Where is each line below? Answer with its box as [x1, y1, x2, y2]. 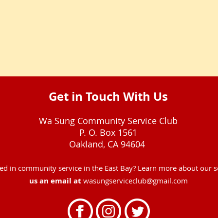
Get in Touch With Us [49, 88, 168, 105]
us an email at [29, 176, 83, 186]
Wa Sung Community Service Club [39, 115, 178, 127]
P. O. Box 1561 [79, 127, 137, 138]
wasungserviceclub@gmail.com [83, 176, 188, 185]
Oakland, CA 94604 [69, 138, 147, 150]
